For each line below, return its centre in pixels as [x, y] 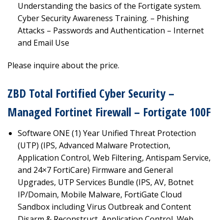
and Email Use [43, 42]
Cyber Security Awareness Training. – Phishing [103, 18]
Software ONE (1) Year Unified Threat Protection [107, 133]
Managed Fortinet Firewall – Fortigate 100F [109, 111]
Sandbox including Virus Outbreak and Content [104, 206]
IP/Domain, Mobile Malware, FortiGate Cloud [99, 194]
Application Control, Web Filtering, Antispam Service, [114, 157]
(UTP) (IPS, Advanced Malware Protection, [94, 145]
